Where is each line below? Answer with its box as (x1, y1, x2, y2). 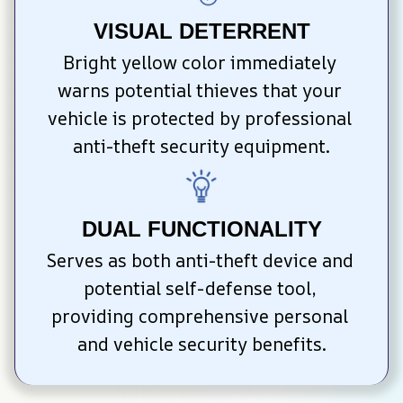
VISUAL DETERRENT (93, 19, 310, 44)
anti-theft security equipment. (73, 134, 330, 159)
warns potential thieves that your (57, 78, 342, 103)
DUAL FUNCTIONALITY (81, 217, 322, 242)
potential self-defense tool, (83, 276, 316, 301)
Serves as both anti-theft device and (45, 248, 354, 273)
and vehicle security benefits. (76, 332, 327, 357)
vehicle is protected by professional (47, 106, 352, 131)
